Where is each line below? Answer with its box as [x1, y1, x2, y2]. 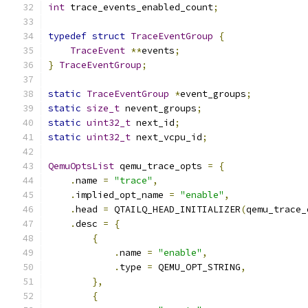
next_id [131, 117, 175, 129]
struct [92, 30, 125, 42]
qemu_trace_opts [114, 160, 208, 172]
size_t [87, 102, 120, 114]
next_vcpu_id [131, 131, 202, 143]
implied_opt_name [76, 189, 169, 201]
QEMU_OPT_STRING [153, 261, 241, 273]
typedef [48, 30, 87, 42]
